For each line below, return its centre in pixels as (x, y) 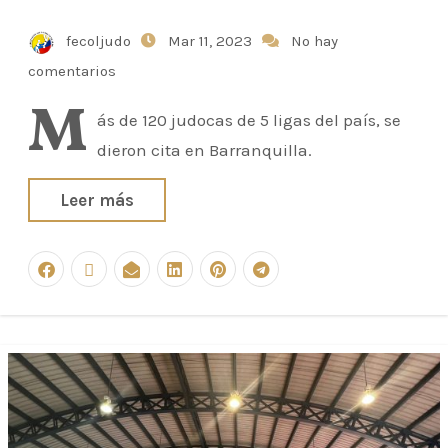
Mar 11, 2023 (212, 41)
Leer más (97, 200)
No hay (314, 41)
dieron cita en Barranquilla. (204, 150)
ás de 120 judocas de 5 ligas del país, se (249, 120)
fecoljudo (98, 41)
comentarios (72, 71)
